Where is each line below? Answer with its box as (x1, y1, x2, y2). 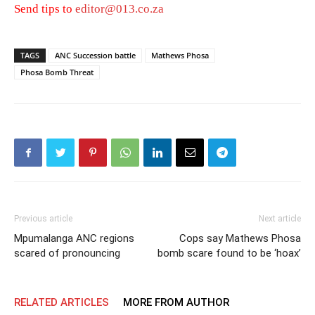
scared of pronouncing (14, 247, 120, 259)
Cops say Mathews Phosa (179, 232, 301, 245)
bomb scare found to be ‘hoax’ (157, 247, 301, 259)
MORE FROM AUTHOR (123, 296, 229, 309)
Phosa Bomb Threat (20, 67, 94, 77)
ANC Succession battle (55, 50, 136, 60)
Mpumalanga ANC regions (14, 232, 134, 245)
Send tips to (14, 2, 75, 15)
